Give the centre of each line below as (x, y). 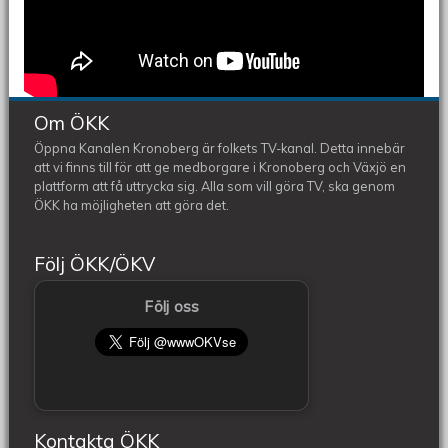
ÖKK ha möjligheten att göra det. (133, 204)
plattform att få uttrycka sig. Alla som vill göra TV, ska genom (215, 185)
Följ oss (172, 306)
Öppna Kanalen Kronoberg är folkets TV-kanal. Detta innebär (220, 147)
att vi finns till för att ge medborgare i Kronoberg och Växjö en (220, 166)
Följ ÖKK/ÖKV (95, 264)
